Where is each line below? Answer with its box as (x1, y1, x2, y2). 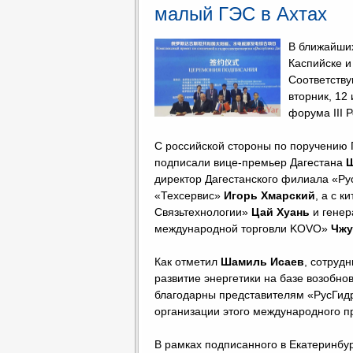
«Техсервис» (154, 189, 224, 202)
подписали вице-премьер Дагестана (154, 156, 346, 169)
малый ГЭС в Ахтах (154, 3, 327, 24)
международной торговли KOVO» (154, 222, 331, 235)
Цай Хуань (251, 206, 310, 218)
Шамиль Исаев (221, 255, 304, 268)
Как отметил (154, 255, 221, 268)
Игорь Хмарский (224, 189, 315, 202)
